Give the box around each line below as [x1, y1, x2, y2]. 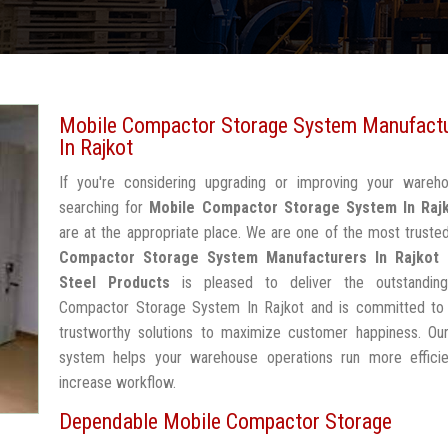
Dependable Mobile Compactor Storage [59, 409, 392, 434]
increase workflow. [59, 373, 176, 392]
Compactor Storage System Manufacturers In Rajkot [59, 248, 439, 267]
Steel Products [59, 273, 170, 292]
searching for [59, 198, 150, 217]
